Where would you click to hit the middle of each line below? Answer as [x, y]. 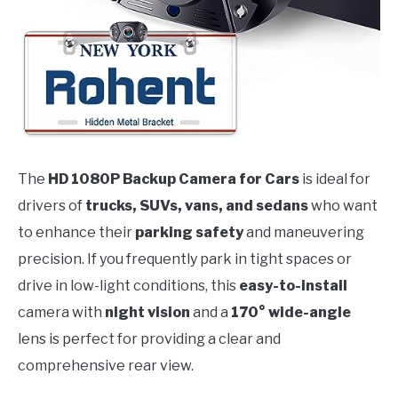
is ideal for [335, 179]
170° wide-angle [291, 312]
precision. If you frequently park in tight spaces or [185, 259]
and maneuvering [304, 232]
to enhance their [76, 232]
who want [343, 205]
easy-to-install [293, 285]
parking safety [189, 232]
